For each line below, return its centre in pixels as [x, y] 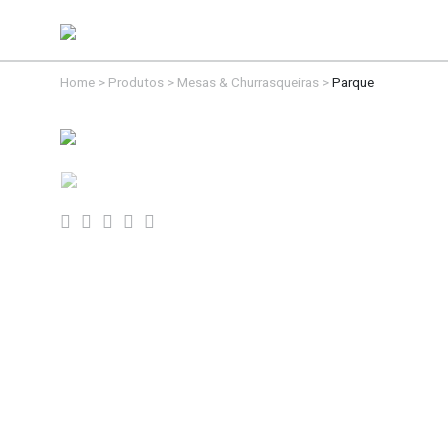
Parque [353, 82]
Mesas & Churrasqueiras [248, 82]
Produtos [136, 82]
